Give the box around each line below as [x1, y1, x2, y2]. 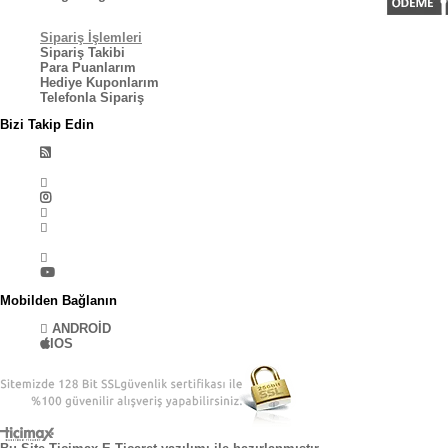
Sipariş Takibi [40, 44, 125, 60]
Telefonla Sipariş [40, 89, 144, 105]
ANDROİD [48, 320, 111, 336]
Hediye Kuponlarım [40, 74, 159, 90]
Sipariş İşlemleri [40, 29, 142, 45]
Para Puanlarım [40, 59, 136, 75]
